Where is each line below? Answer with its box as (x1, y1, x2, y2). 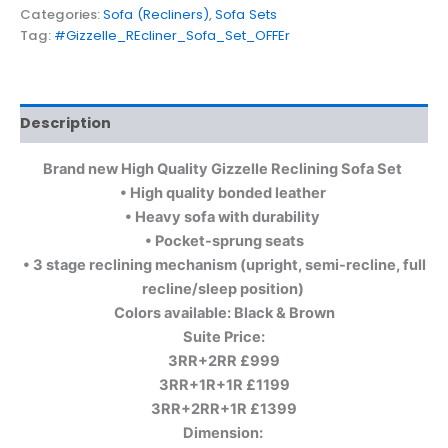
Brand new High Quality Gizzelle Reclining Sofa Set (43, 160, 405, 179)
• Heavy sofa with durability (125, 208, 323, 227)
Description (20, 113, 111, 134)
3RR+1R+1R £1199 (158, 376, 290, 395)
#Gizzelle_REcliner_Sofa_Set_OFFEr (54, 25, 290, 45)
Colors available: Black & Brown (113, 304, 335, 323)
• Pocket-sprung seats (144, 232, 304, 251)
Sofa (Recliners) (103, 4, 209, 24)
